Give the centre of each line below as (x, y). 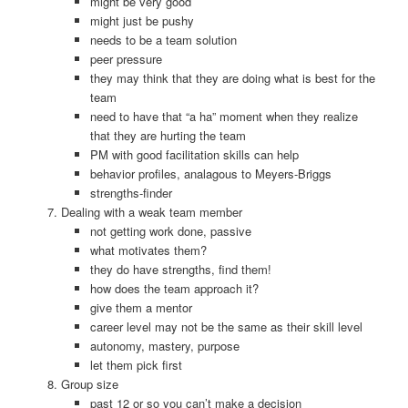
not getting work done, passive (171, 230)
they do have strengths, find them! (181, 269)
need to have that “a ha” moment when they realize (224, 116)
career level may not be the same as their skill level (227, 326)
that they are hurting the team (168, 135)
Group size (89, 383)
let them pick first (137, 364)
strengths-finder (132, 192)
